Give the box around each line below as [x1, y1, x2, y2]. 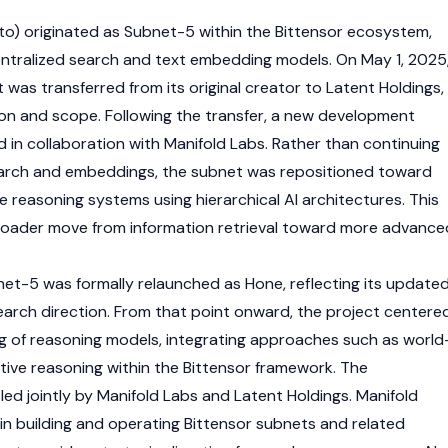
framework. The [251, 357, 368, 378]
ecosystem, [343, 21, 432, 42]
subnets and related [252, 413, 405, 434]
